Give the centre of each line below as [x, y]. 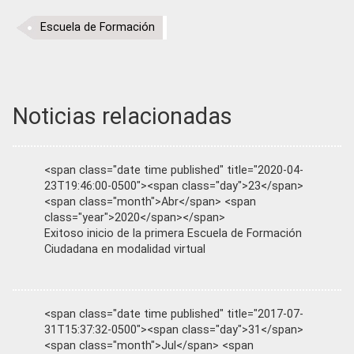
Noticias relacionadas [122, 116]
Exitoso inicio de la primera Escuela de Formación [173, 233]
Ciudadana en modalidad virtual [125, 249]
